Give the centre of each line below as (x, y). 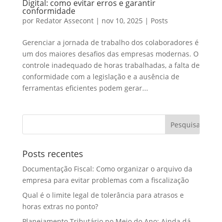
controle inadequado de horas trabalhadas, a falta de (111, 65)
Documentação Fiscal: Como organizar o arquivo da (107, 168)
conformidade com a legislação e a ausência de (101, 76)
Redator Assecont (64, 20)
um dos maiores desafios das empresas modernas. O (110, 54)
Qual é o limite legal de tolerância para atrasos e (103, 195)
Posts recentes (53, 153)
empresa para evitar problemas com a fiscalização (105, 180)
